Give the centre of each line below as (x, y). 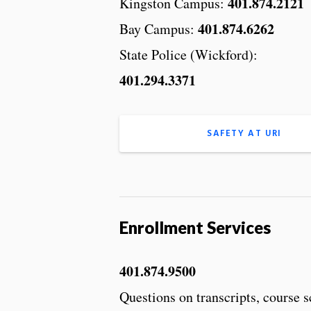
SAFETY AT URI (244, 133)
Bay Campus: (159, 28)
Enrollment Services (195, 227)
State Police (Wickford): (188, 54)
